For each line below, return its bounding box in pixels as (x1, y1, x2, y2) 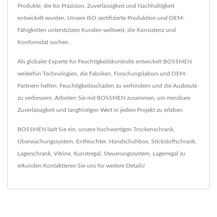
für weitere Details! (96, 163, 145, 169)
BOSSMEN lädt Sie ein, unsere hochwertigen (17, 126, 133, 133)
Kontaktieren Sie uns (43, 163, 96, 169)
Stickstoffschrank (151, 139, 195, 145)
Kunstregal (74, 151, 101, 157)
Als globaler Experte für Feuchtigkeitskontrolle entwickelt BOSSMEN (17, 59, 192, 65)
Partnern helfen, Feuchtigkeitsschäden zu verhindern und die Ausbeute (17, 83, 197, 89)
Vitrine (54, 151, 71, 157)
